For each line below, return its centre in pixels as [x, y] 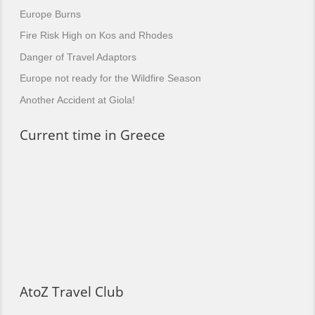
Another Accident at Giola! [77, 100]
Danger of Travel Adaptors [78, 57]
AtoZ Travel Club [72, 291]
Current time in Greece [92, 134]
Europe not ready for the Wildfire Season [110, 78]
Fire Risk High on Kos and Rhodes [96, 36]
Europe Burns [50, 14]
